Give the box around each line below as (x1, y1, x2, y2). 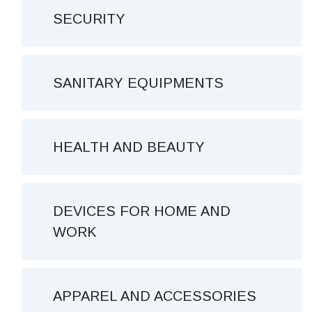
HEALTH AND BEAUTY (53, 139, 205, 155)
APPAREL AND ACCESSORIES (53, 288, 256, 304)
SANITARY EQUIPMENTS (53, 75, 224, 91)
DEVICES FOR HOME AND (53, 203, 231, 219)
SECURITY (53, 11, 125, 26)
